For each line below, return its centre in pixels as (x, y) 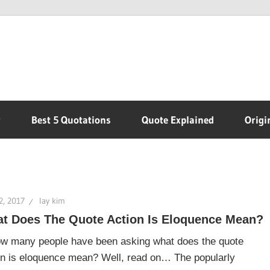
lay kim (52, 201)
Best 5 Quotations (71, 120)
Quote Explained (178, 120)
